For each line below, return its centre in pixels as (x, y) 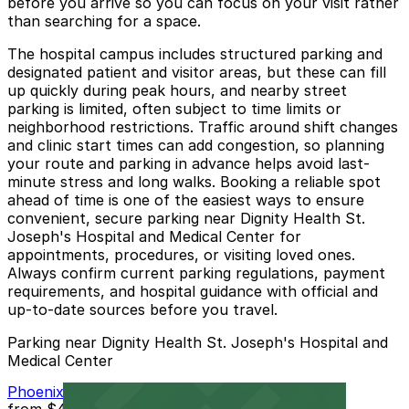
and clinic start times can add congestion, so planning (196, 146)
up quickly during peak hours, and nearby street (177, 91)
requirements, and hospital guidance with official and (193, 292)
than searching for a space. (104, 21)
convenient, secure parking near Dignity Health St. (186, 219)
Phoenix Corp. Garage (84, 391)
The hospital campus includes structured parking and (195, 54)
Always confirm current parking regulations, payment (196, 273)
